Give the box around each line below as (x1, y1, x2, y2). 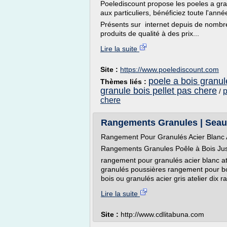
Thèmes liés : (100, 78, 148, 86)
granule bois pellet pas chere (100, 86, 217, 96)
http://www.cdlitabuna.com (121, 210, 204, 218)
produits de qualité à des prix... (100, 29, 199, 37)
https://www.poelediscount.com (120, 65, 219, 73)
